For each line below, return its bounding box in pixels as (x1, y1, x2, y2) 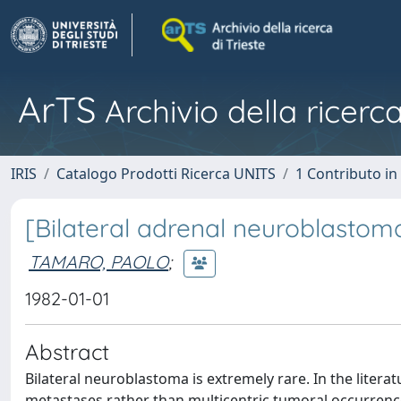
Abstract (25, 338, 109, 365)
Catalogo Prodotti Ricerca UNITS (56, 164, 276, 183)
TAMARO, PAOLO (29, 250, 168, 273)
